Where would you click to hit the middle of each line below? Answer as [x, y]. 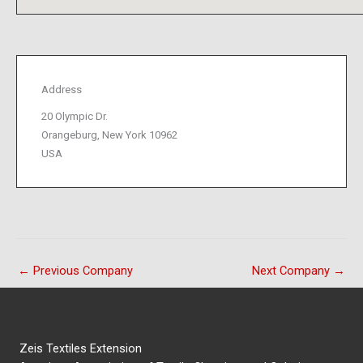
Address [62, 89]
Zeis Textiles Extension [81, 348]
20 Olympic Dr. [75, 116]
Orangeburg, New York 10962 [109, 135]
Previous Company [81, 270]
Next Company [293, 270]
